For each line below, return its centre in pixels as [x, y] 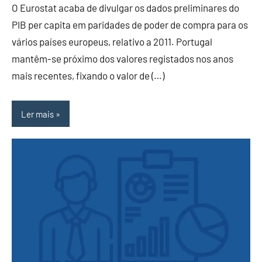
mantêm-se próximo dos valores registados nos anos [123, 59]
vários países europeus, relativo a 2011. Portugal [112, 42]
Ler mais [37, 114]
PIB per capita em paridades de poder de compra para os [130, 25]
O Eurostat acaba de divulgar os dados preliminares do [125, 8]
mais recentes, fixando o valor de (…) [88, 76]
